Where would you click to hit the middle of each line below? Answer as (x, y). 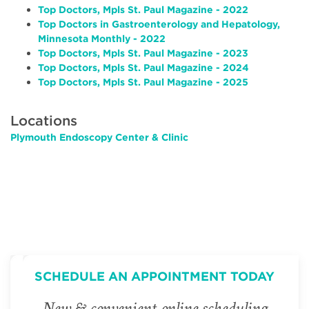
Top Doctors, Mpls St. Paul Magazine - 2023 (143, 53)
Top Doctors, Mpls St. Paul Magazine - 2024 (143, 67)
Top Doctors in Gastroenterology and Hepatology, (159, 24)
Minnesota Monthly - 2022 (102, 38)
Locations (44, 120)
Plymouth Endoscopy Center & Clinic (99, 137)
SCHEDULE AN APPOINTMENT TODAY (154, 276)
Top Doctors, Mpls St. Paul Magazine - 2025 (143, 82)
